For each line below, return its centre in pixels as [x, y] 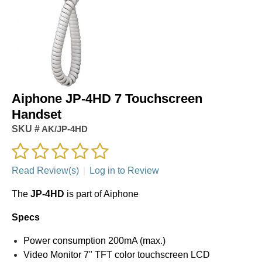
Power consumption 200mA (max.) [94, 240]
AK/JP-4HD [64, 129]
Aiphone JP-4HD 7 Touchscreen [107, 98]
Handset [37, 114]
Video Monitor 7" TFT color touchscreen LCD [117, 254]
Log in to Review [124, 170]
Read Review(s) [45, 170]
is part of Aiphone [103, 194]
